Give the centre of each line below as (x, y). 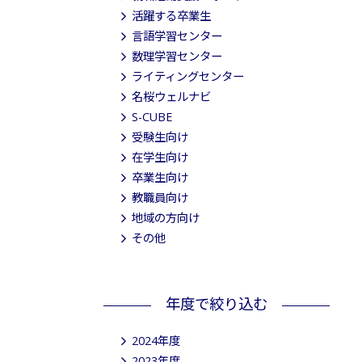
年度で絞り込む (217, 303)
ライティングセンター (188, 76)
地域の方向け (166, 218)
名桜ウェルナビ (171, 97)
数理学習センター (177, 56)
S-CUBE (152, 117)
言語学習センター (177, 36)
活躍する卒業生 (171, 16)
